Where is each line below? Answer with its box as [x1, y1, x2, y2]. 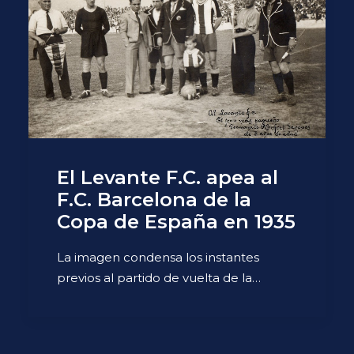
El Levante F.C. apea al [57, 165, 278, 189]
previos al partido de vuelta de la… [57, 269, 261, 285]
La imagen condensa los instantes [57, 249, 259, 265]
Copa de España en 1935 [57, 209, 296, 233]
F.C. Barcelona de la [57, 187, 251, 211]
